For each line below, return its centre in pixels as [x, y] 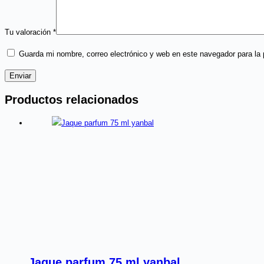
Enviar [20, 75]
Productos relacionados [72, 99]
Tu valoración [29, 32]
